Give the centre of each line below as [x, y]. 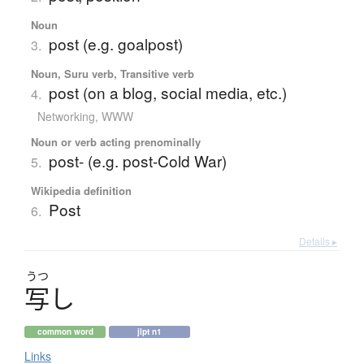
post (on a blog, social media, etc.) [167, 92]
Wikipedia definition [81, 190]
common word [65, 331]
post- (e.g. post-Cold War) [137, 160]
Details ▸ [318, 240]
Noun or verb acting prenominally [115, 141]
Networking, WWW [85, 116]
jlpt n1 [149, 331]
